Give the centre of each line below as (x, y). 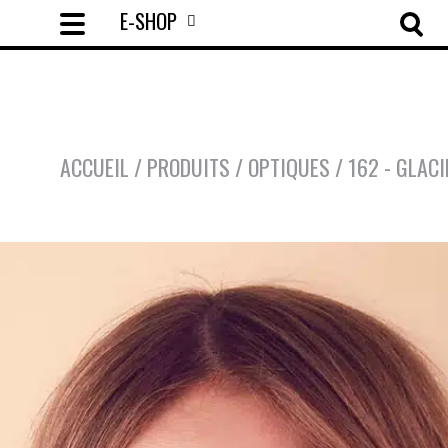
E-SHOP (148, 20)
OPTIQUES (289, 167)
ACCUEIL (94, 167)
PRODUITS (188, 167)
